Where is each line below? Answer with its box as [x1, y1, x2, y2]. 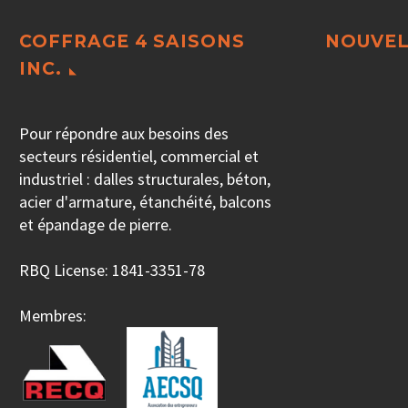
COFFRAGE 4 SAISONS [19, 31, 246, 53]
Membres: [19, 305, 87, 327]
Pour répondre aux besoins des [19, 123, 229, 145]
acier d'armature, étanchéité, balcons [19, 191, 271, 213]
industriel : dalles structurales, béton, [19, 168, 270, 190]
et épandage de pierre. [19, 214, 172, 236]
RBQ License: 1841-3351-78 [19, 260, 205, 281]
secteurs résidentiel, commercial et [19, 146, 259, 168]
